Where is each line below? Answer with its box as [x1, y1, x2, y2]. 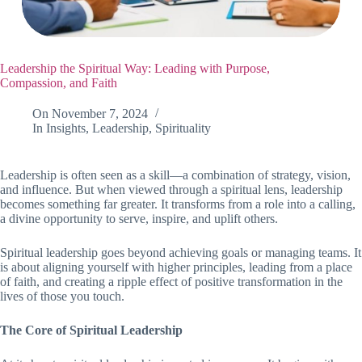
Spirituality [155, 121, 212, 136]
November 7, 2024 [52, 107, 149, 121]
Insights [46, 121, 86, 136]
